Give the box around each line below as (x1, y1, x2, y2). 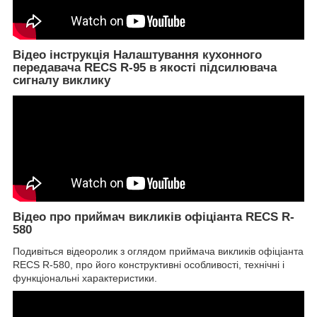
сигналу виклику (13, 74, 110, 88)
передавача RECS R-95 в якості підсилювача (13, 61, 277, 75)
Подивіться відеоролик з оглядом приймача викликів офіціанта (13, 245, 304, 257)
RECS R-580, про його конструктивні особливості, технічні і (13, 258, 284, 270)
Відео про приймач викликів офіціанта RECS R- (13, 209, 294, 224)
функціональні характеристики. (13, 272, 157, 284)
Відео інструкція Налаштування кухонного (13, 48, 262, 62)
